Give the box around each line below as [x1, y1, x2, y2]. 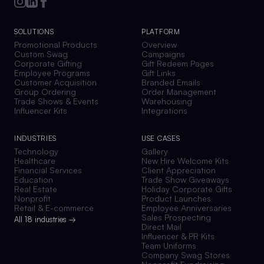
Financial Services [14, 165, 82, 175]
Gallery [141, 146, 168, 156]
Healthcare [14, 156, 55, 166]
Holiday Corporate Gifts [141, 184, 232, 194]
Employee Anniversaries [141, 203, 232, 213]
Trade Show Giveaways [141, 174, 229, 184]
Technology [14, 146, 58, 156]
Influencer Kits [14, 105, 67, 115]
